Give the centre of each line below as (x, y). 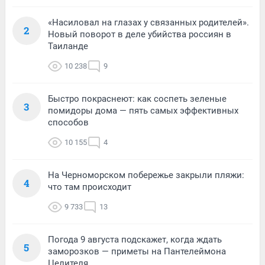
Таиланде (68, 46)
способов (68, 122)
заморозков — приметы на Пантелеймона (137, 251)
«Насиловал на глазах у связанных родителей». (148, 22)
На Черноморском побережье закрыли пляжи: (146, 175)
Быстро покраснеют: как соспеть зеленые (137, 98)
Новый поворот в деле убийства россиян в (140, 34)
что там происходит (90, 187)
